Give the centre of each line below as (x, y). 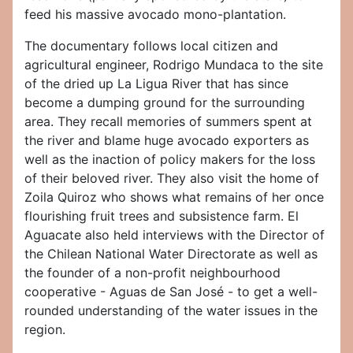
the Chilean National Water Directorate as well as (171, 254)
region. (45, 330)
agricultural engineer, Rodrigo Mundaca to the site (174, 65)
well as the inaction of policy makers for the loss (170, 160)
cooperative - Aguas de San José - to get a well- (171, 292)
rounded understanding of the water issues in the (171, 311)
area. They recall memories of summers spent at (168, 122)
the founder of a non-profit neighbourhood (152, 273)
